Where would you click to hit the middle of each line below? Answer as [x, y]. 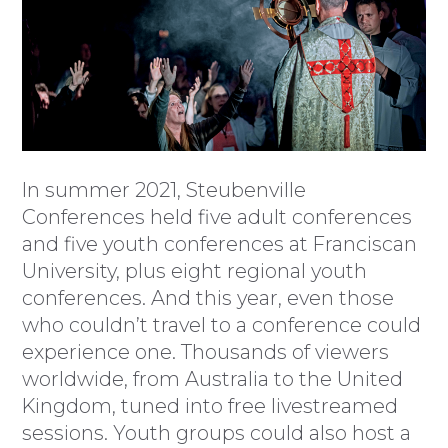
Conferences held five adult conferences [217, 217]
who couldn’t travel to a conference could [222, 325]
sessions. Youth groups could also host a [217, 433]
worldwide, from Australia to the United [213, 379]
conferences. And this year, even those [208, 298]
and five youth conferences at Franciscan [220, 244]
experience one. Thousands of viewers [206, 352]
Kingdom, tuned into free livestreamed [210, 406]
